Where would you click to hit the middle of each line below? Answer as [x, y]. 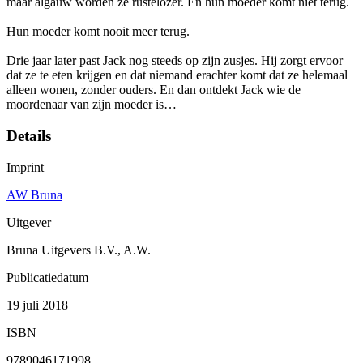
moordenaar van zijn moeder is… [92, 105]
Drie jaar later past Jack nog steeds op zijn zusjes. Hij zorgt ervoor [175, 61]
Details [29, 136]
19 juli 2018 [37, 305]
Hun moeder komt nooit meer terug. [98, 32]
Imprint [25, 167]
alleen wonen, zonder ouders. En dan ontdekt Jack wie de [154, 90]
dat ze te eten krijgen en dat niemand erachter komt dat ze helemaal [177, 75]
